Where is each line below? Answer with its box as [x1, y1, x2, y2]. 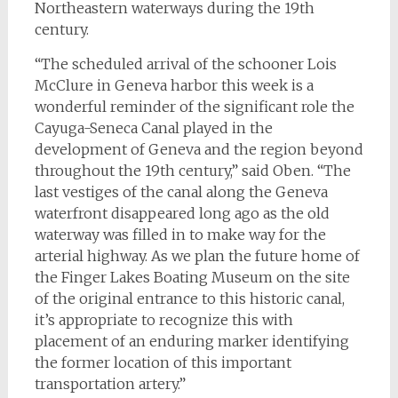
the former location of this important [34, 354, 291, 372]
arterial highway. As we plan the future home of [34, 247, 360, 266]
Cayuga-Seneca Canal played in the [34, 119, 273, 138]
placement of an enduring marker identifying [34, 332, 349, 351]
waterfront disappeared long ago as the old [34, 204, 330, 223]
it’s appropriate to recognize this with [34, 311, 293, 330]
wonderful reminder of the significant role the [34, 98, 354, 116]
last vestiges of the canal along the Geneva [34, 183, 328, 202]
